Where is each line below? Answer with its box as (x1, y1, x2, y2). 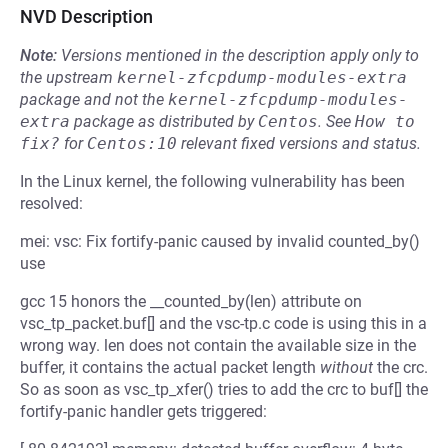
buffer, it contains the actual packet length (20, 358, 320, 377)
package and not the (20, 90, 168, 109)
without (320, 358, 373, 377)
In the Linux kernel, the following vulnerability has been (20, 172, 405, 191)
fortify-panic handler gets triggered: (20, 402, 267, 421)
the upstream (20, 68, 117, 87)
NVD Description (20, 6, 153, 27)
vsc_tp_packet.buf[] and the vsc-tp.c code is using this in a (20, 314, 427, 333)
